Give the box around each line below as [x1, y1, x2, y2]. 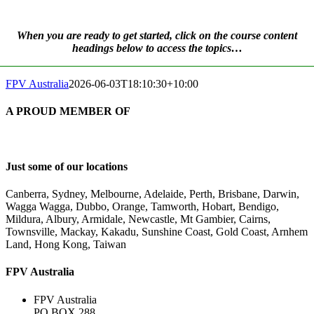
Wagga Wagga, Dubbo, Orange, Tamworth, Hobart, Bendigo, [6, 200, 279, 213]
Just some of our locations [6, 160, 128, 172]
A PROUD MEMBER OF [6, 105, 130, 118]
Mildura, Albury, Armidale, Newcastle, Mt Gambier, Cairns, [6, 213, 271, 226]
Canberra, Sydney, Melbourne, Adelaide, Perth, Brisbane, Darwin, [6, 188, 299, 200]
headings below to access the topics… [71, 42, 243, 55]
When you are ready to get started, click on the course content [17, 29, 297, 42]
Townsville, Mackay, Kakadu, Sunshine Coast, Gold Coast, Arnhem [6, 226, 308, 238]
